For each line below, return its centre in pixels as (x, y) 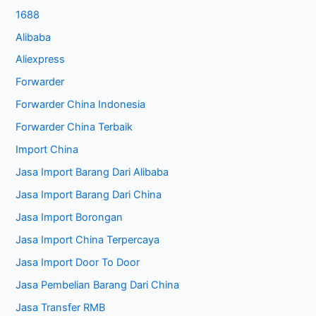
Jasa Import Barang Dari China (89, 195)
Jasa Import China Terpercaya (88, 239)
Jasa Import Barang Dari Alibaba (92, 172)
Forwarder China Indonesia (81, 105)
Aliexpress (41, 60)
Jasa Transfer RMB (61, 307)
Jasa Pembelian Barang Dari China (98, 285)
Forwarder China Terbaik (74, 127)
